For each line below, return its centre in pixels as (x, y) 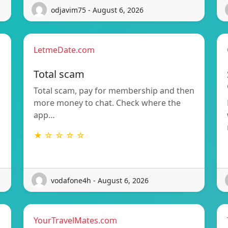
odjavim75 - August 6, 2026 (97, 10)
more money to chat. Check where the (107, 103)
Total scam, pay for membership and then (114, 91)
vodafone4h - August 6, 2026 (100, 180)
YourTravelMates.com (75, 221)
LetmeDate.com (64, 50)
